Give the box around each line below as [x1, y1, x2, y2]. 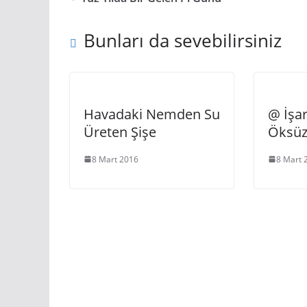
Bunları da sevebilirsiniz [84, 27, 282, 53]
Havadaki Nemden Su [84, 104, 220, 123]
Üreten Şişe [84, 122, 156, 141]
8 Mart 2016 [92, 153, 138, 165]
